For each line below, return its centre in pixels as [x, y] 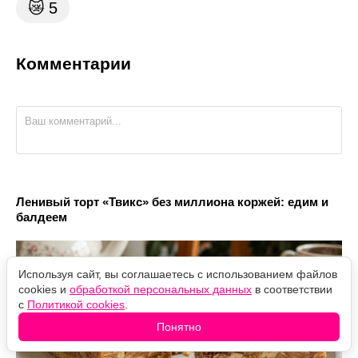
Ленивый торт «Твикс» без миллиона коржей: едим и [172, 202]
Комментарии [74, 64]
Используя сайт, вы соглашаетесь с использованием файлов [178, 274]
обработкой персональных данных [161, 289]
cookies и [44, 289]
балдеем [42, 217]
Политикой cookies [76, 304]
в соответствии [292, 289]
